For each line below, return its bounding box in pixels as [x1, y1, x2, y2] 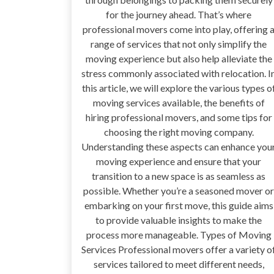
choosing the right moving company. [103, 125, 254, 138]
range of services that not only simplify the [91, 37, 267, 50]
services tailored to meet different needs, [93, 257, 264, 270]
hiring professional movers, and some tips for [85, 111, 272, 123]
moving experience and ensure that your [96, 155, 261, 167]
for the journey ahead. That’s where [106, 8, 251, 20]
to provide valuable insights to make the [95, 213, 262, 226]
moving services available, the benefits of [92, 96, 265, 108]
